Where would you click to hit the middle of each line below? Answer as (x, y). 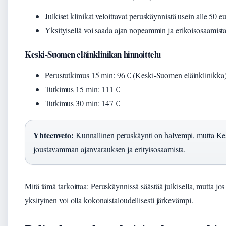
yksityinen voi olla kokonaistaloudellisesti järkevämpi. (109, 200)
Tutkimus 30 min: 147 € (82, 103)
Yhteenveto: (53, 135)
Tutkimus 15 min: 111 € (82, 89)
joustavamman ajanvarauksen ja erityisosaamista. (110, 149)
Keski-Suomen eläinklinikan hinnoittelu (93, 54)
